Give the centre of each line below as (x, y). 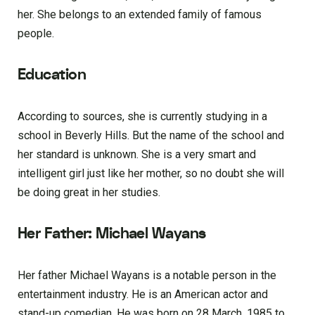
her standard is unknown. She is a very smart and (137, 154)
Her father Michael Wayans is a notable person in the (147, 275)
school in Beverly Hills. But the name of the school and (151, 135)
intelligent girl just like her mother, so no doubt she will (151, 173)
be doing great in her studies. (89, 192)
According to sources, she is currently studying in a (142, 116)
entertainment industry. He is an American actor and (143, 294)
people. (36, 33)
